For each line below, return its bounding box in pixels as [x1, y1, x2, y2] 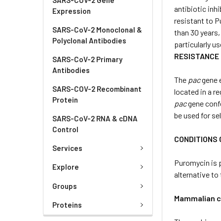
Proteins [52, 200, 82, 210]
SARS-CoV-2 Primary [52, 54, 122, 64]
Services [52, 143, 82, 152]
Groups [52, 181, 77, 190]
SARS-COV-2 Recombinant [52, 84, 142, 93]
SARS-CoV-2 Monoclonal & [52, 25, 142, 34]
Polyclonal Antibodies [52, 36, 126, 45]
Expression [52, 6, 91, 15]
